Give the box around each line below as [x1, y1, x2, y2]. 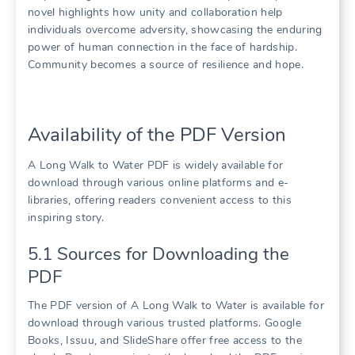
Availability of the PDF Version [28, 121, 286, 147]
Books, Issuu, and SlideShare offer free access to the [28, 332, 302, 348]
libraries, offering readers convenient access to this [28, 192, 292, 208]
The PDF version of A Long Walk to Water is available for [28, 297, 324, 313]
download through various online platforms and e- [28, 174, 289, 190]
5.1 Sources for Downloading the [28, 241, 289, 266]
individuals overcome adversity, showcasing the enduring [28, 21, 323, 37]
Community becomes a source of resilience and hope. [28, 56, 304, 72]
